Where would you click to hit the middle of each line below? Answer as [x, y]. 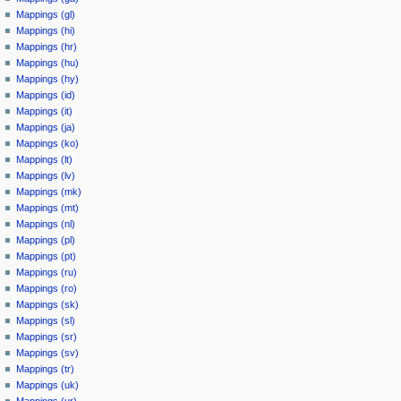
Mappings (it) [45, 111]
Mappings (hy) [48, 79]
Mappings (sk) [48, 305]
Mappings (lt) [45, 160]
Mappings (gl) [46, 15]
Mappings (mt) [48, 208]
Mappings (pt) [47, 256]
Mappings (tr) [46, 369]
